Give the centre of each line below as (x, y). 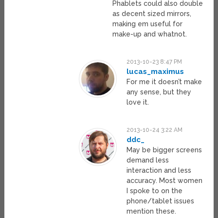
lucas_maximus (155, 72)
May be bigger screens (164, 150)
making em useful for (148, 24)
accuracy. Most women (165, 181)
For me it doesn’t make (164, 82)
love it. (138, 102)
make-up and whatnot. (150, 34)
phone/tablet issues (161, 201)
